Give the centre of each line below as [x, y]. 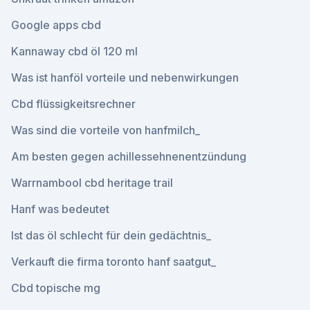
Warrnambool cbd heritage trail [92, 183]
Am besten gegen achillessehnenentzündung [129, 156]
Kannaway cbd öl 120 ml [74, 51]
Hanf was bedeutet [60, 209]
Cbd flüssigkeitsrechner [73, 104]
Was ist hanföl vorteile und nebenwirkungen [125, 77]
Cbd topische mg [56, 288]
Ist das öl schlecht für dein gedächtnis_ [111, 235]
